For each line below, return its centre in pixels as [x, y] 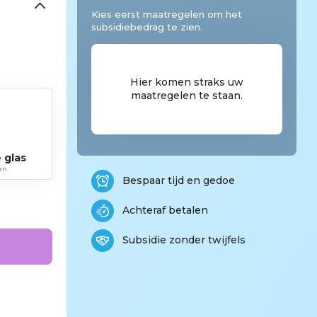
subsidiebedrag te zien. [146, 27]
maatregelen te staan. [186, 95]
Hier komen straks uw [186, 82]
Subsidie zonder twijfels [184, 240]
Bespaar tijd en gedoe [178, 180]
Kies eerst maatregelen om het [166, 14]
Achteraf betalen [165, 210]
